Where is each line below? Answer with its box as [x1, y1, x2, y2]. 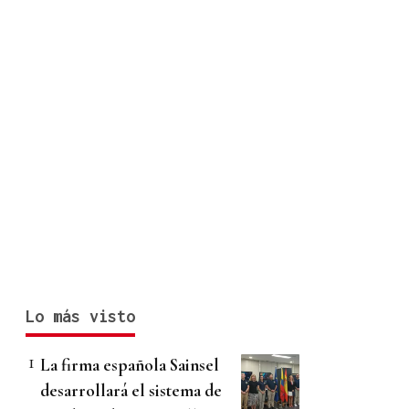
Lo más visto [26, 307, 135, 327]
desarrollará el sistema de [40, 380, 222, 402]
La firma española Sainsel [40, 354, 219, 376]
